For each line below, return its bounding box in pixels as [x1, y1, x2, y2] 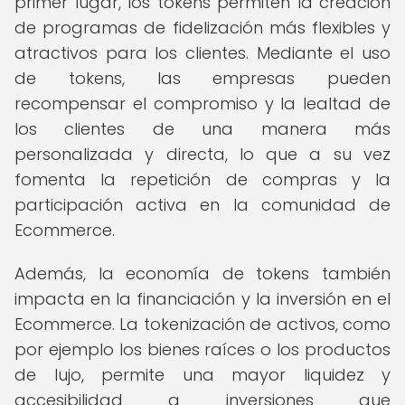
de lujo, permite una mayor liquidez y [14, 363, 391, 386]
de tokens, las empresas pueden [14, 67, 391, 89]
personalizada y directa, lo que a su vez [14, 143, 391, 165]
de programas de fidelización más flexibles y [14, 16, 391, 39]
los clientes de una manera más [14, 118, 391, 140]
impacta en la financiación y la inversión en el [14, 287, 391, 310]
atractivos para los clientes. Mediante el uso [14, 42, 391, 64]
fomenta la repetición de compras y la [14, 168, 391, 191]
